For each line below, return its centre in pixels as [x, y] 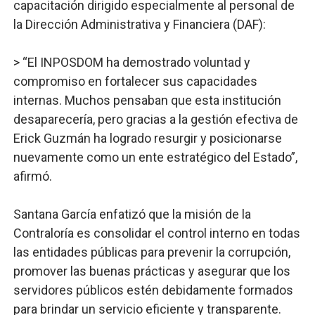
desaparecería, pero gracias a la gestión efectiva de [155, 119]
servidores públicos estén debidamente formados [153, 290]
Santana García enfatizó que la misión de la [132, 214]
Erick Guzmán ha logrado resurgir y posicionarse [147, 138]
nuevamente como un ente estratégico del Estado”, [155, 157]
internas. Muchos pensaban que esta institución [147, 100]
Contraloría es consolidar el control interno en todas [156, 233]
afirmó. [32, 176]
